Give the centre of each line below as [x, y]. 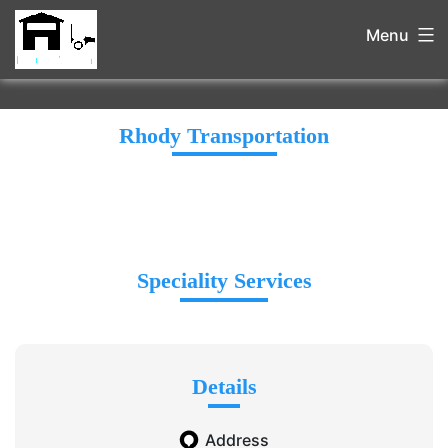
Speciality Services [224, 281]
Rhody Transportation [224, 136]
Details [224, 387]
